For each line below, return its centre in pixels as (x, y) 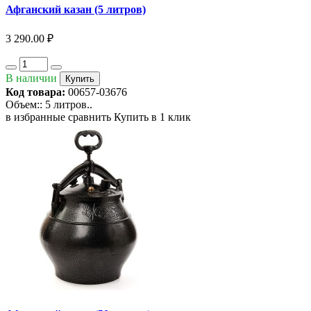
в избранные (35, 117)
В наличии (31, 78)
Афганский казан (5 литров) (76, 9)
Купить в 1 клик (152, 117)
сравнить (90, 117)
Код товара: (35, 92)
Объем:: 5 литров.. (49, 105)
